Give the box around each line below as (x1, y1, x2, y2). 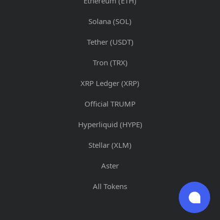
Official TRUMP (84, 98, 136, 109)
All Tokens (93, 181, 127, 191)
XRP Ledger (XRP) (81, 78, 139, 88)
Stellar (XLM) (88, 139, 132, 150)
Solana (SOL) (88, 16, 132, 26)
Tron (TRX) (92, 57, 128, 67)
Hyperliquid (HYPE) (78, 119, 142, 129)
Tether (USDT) (86, 36, 134, 47)
